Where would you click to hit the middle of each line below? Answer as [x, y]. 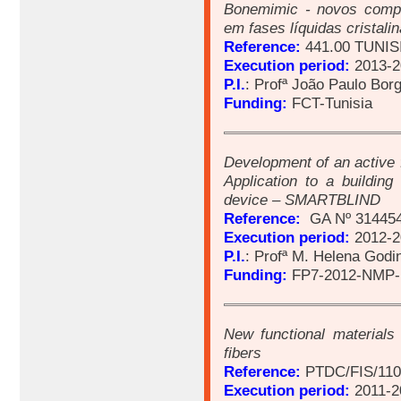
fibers [243, 353]
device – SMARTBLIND [302, 200]
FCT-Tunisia [332, 103]
